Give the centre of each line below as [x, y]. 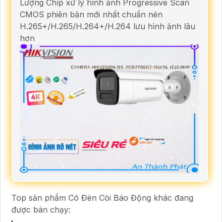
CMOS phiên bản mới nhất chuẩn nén [91, 14]
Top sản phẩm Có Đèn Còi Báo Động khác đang [102, 197]
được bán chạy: [41, 209]
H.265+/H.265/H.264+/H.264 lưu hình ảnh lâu [108, 26]
